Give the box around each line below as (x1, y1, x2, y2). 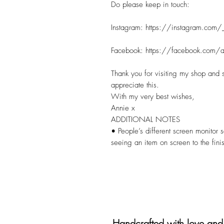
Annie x (111, 102, 135, 113)
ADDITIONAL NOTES (111, 114, 180, 124)
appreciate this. (111, 79, 159, 90)
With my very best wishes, (111, 91, 194, 101)
